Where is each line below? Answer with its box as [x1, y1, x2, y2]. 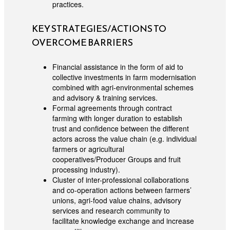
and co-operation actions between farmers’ [52, 185, 191, 196]
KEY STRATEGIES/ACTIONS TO [31, 22, 166, 36]
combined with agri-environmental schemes [52, 82, 194, 93]
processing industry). [52, 164, 120, 175]
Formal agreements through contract [52, 103, 172, 113]
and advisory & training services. [52, 92, 160, 103]
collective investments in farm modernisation [52, 72, 196, 83]
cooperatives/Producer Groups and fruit [52, 154, 181, 165]
